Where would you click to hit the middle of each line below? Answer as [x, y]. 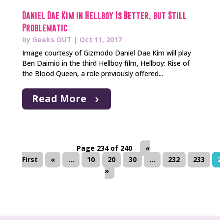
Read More [59, 99]
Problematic [44, 28]
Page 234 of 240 [105, 148]
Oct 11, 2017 [100, 40]
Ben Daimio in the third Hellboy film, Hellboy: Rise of [106, 63]
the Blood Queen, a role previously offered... [92, 74]
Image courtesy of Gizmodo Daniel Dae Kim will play [106, 53]
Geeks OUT [52, 40]
